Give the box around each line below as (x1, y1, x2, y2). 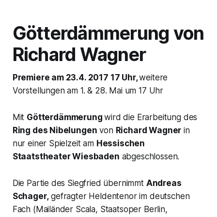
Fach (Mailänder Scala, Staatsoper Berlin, (12, 204, 168, 214)
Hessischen (96, 138, 145, 148)
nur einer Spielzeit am (12, 138, 96, 148)
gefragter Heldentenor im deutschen (48, 191, 190, 201)
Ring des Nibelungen (12, 125, 97, 135)
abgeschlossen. (119, 151, 180, 161)
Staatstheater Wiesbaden (12, 151, 120, 161)
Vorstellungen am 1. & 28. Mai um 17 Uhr (12, 85, 164, 95)
